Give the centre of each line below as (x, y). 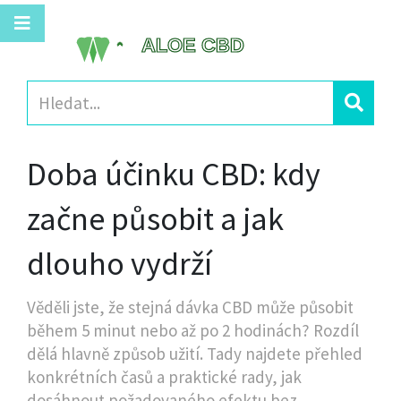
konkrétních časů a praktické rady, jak (164, 377)
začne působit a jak (155, 219)
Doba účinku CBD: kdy (174, 174)
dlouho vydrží (119, 264)
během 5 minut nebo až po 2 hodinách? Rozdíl (193, 330)
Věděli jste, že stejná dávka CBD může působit (190, 307)
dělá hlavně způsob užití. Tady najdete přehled (195, 354)
